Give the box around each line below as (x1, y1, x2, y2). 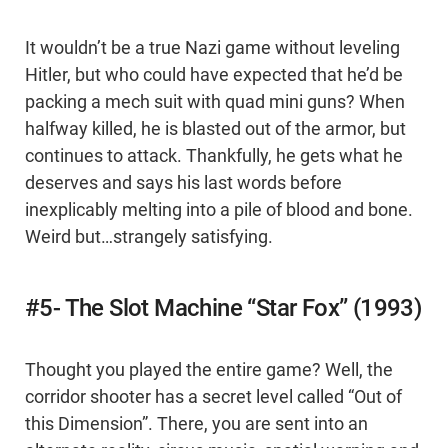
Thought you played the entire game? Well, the (25, 360, 393, 381)
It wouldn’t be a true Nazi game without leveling (25, 38, 400, 59)
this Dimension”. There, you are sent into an (25, 414, 368, 435)
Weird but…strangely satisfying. (25, 227, 273, 248)
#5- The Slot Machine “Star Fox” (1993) (25, 294, 422, 323)
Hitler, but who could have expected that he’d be (25, 65, 403, 86)
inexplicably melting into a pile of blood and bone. (25, 200, 413, 221)
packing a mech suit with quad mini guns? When (25, 92, 405, 113)
